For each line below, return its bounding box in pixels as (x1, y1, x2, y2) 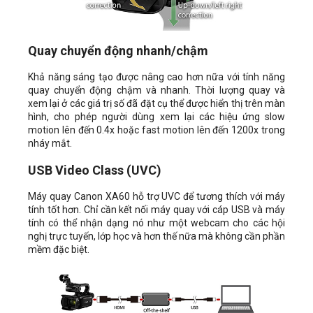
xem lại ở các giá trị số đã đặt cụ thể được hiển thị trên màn (28, 97, 285, 109)
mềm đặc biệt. (28, 243, 89, 255)
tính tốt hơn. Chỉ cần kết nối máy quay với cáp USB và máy (28, 203, 285, 215)
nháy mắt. (28, 137, 72, 149)
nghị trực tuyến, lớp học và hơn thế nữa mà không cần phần (28, 230, 285, 242)
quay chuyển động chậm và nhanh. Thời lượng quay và (28, 84, 285, 96)
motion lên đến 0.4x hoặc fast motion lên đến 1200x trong (28, 124, 285, 136)
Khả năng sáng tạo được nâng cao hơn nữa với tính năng (28, 71, 285, 82)
